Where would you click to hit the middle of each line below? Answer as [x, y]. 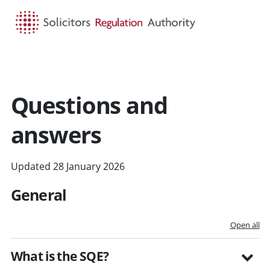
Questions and [89, 105]
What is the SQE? [60, 256]
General [39, 194]
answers [56, 134]
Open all [245, 224]
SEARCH [144, 64]
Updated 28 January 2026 [67, 166]
